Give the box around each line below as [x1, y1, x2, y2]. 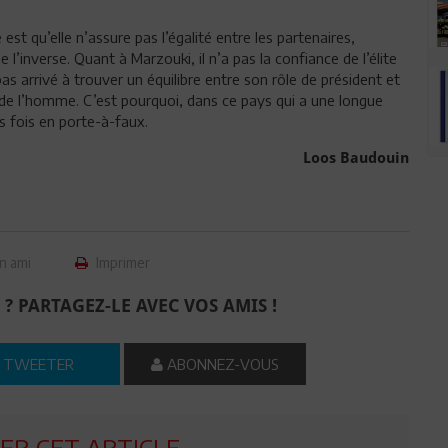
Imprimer [93, 254, 151, 271]
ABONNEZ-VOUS [163, 355, 280, 373]
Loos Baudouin [302, 149, 409, 167]
